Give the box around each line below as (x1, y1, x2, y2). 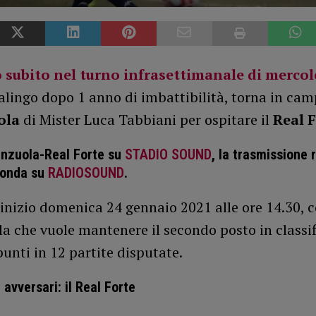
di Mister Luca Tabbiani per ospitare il (23, 110, 273, 130)
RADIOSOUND (47, 164, 124, 182)
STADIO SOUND (124, 146, 212, 164)
